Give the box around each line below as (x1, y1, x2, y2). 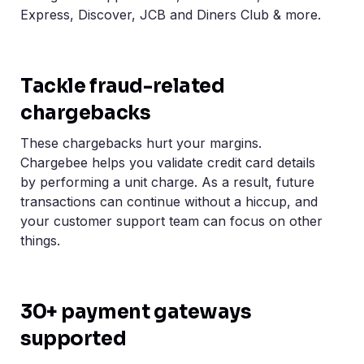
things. (20, 232, 60, 249)
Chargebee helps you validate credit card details (20, 154, 315, 171)
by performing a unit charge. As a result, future (20, 174, 314, 191)
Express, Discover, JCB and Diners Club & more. (20, 6, 321, 24)
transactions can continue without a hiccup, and (20, 193, 318, 210)
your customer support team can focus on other (20, 213, 323, 230)
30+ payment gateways (20, 300, 252, 325)
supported (20, 327, 127, 352)
